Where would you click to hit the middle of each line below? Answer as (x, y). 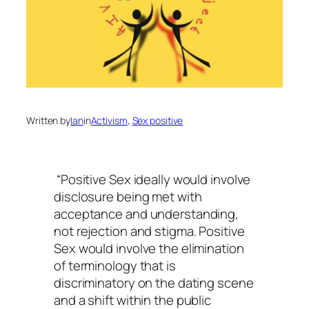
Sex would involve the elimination (149, 248)
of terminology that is (115, 265)
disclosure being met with (128, 196)
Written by (48, 121)
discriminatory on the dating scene (154, 282)
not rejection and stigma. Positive (149, 231)
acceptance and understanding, (147, 213)
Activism (109, 121)
